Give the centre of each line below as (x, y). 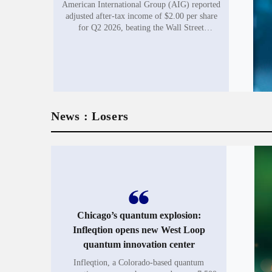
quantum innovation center (139, 244)
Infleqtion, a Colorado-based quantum (139, 262)
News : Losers (90, 116)
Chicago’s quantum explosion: (139, 215)
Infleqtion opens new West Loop (139, 229)
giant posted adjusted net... (141, 50)
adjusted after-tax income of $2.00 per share (141, 16)
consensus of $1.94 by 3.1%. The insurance (141, 39)
